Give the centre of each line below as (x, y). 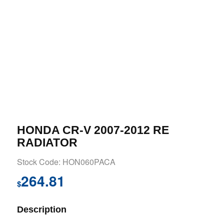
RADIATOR (47, 143)
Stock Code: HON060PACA (66, 162)
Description (41, 209)
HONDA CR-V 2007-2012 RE (93, 130)
